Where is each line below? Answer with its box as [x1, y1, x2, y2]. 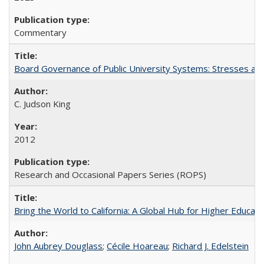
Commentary [14, 27, 67, 38]
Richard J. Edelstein [172, 240, 249, 252]
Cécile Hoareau [107, 240, 168, 252]
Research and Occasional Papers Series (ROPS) [14, 169, 206, 180]
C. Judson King [14, 98, 71, 110]
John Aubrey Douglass [14, 240, 103, 252]
